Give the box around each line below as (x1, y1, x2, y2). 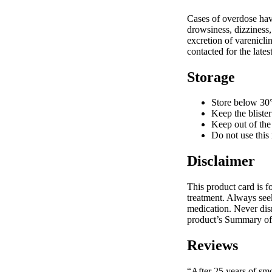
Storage (187, 69, 235, 85)
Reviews (187, 237, 238, 254)
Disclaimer (187, 153, 255, 169)
